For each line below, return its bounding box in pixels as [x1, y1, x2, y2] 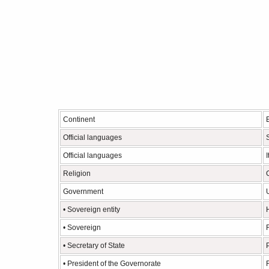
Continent [63, 115, 95, 124]
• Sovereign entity [63, 205, 120, 214]
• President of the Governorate [63, 259, 161, 268]
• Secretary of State [63, 241, 125, 250]
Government [63, 187, 103, 196]
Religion [63, 169, 91, 178]
